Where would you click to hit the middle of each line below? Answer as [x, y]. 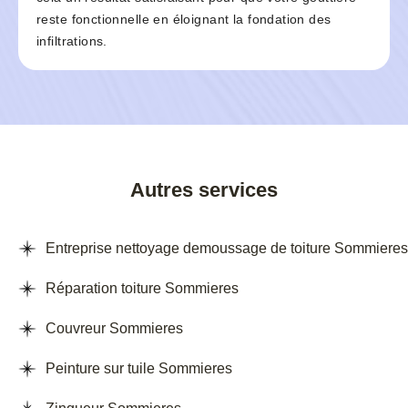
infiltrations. [72, 41]
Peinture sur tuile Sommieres [139, 369]
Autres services [204, 190]
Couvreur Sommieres [114, 329]
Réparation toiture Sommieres [142, 289]
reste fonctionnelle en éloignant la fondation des [184, 20]
